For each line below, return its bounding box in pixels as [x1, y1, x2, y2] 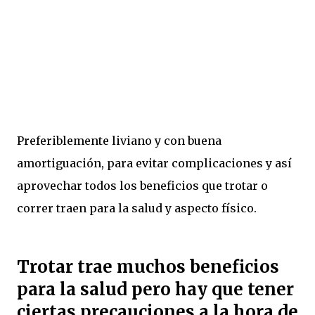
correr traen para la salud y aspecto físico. [17, 200, 257, 215]
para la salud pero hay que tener [17, 278, 294, 300]
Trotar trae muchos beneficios [17, 255, 279, 278]
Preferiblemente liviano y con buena [17, 133, 221, 148]
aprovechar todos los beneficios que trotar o [17, 178, 268, 193]
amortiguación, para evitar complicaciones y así [17, 155, 292, 170]
